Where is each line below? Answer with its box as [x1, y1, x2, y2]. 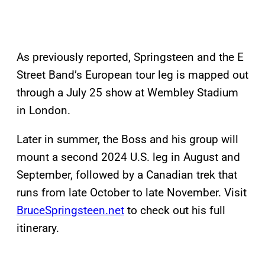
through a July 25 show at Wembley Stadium [17, 86, 238, 100]
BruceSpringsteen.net [17, 203, 124, 218]
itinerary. [17, 221, 59, 235]
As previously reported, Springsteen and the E [17, 50, 244, 64]
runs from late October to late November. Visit [17, 186, 247, 200]
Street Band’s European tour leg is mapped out [17, 68, 248, 82]
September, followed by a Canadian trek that [17, 168, 237, 182]
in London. [17, 104, 70, 118]
